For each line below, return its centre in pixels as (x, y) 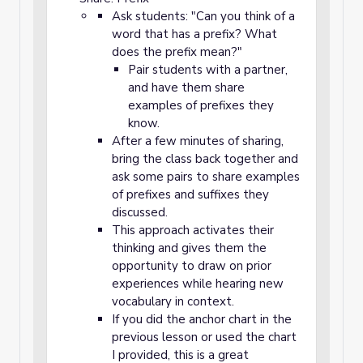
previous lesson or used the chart (204, 337)
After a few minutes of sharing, (198, 141)
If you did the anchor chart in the (202, 319)
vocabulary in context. (175, 301)
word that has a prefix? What (194, 34)
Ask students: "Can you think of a (203, 16)
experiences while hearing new (198, 284)
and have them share (186, 88)
